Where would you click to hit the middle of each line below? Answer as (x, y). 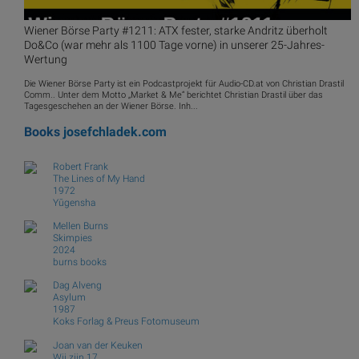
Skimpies (73, 238)
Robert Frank (81, 166)
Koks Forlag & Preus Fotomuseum (126, 322)
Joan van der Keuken (98, 345)
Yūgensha (74, 202)
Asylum (69, 298)
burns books (80, 262)
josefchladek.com (115, 132)
